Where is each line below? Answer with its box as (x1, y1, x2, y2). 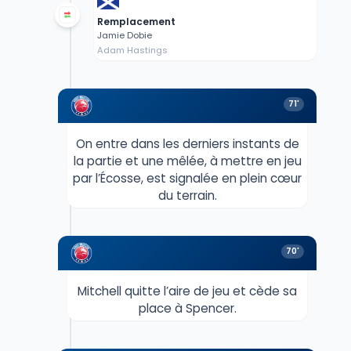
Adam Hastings (96, 44, 168, 57)
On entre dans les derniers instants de (75, 136, 299, 153)
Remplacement (96, 15, 175, 29)
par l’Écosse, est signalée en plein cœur (73, 170, 302, 187)
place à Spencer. (138, 300, 237, 317)
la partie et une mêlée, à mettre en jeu (73, 153, 302, 170)
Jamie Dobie (96, 29, 152, 42)
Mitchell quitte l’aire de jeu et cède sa (78, 283, 297, 300)
